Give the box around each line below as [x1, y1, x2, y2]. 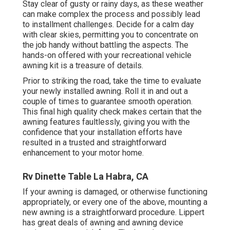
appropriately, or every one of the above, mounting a [23, 197, 207, 207]
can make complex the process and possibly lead [23, 9, 200, 19]
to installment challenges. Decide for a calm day [23, 19, 194, 29]
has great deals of [23, 217, 90, 227]
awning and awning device [90, 217, 183, 227]
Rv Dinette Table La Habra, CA [23, 170, 148, 182]
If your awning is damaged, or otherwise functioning [23, 186, 207, 197]
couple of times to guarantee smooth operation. [23, 96, 193, 106]
